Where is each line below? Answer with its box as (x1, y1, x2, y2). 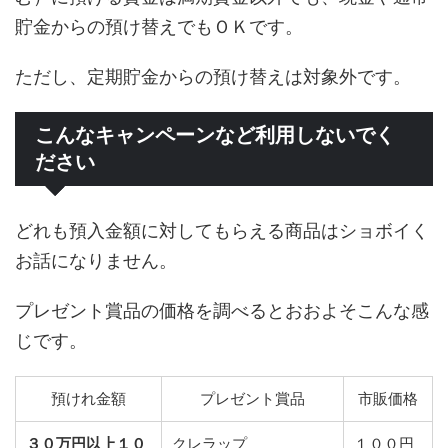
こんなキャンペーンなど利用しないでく (35, 124, 395, 147)
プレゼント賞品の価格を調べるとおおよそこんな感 (15, 300, 429, 322)
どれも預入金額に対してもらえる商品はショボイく (15, 220, 429, 242)
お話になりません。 (15, 250, 177, 272)
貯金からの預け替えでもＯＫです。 (15, 16, 303, 38)
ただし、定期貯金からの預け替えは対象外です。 (15, 66, 411, 88)
